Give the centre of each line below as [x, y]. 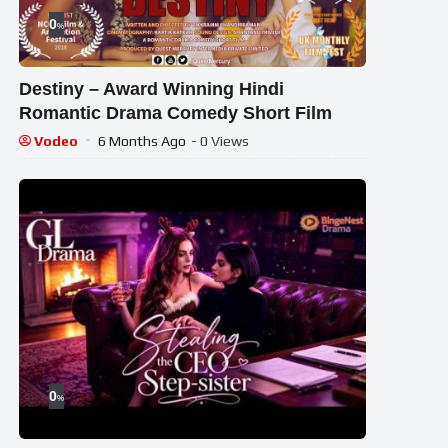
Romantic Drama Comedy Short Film [176, 112]
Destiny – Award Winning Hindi [152, 88]
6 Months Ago [142, 140]
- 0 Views [220, 140]
